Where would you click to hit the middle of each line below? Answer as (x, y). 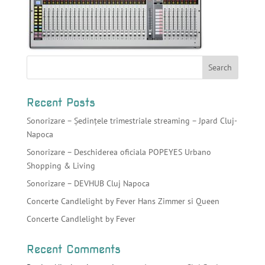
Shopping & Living (61, 166)
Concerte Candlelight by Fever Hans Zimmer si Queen (123, 201)
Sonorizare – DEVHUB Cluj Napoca (88, 183)
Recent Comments (73, 249)
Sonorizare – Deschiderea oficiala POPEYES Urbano (119, 152)
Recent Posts (61, 103)
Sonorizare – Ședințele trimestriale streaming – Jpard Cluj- (132, 121)
